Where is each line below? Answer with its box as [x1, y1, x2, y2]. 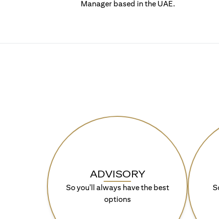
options [104, 195, 131, 204]
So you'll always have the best [66, 183, 169, 192]
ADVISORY [89, 168, 145, 179]
